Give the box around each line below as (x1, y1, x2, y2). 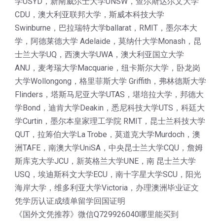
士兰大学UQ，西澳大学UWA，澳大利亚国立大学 (15, 50, 184, 59)
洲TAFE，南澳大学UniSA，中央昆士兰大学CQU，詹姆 (15, 143, 203, 152)
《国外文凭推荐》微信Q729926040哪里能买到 (15, 210, 179, 219)
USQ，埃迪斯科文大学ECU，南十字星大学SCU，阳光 (15, 170, 201, 179)
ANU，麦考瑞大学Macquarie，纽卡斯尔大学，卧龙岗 (15, 63, 200, 73)
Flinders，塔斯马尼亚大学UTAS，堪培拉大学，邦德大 (15, 90, 204, 99)
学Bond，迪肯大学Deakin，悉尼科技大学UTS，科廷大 (15, 103, 205, 112)
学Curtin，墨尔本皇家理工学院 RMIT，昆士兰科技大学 (15, 116, 205, 126)
